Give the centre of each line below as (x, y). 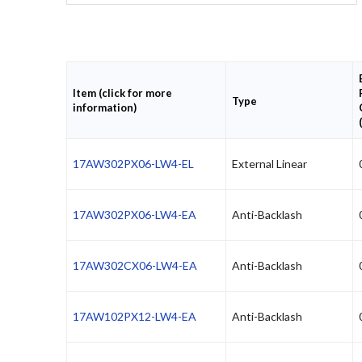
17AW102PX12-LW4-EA (135, 317)
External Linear (269, 164)
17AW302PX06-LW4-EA (135, 215)
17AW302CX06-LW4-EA (135, 266)
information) (104, 108)
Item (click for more (122, 93)
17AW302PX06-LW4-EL (133, 164)
